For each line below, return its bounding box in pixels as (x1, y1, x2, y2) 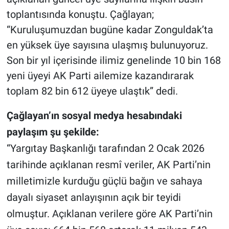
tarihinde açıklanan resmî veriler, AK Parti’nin (6, 158, 211, 171)
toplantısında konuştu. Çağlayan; (6, 8, 154, 21)
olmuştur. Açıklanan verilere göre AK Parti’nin (6, 208, 213, 220)
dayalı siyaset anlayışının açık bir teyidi (6, 191, 181, 204)
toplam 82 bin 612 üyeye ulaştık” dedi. (6, 85, 178, 98)
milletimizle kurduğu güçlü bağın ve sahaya (6, 175, 202, 188)
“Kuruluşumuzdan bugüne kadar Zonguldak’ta (6, 24, 213, 36)
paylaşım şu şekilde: (6, 126, 99, 139)
